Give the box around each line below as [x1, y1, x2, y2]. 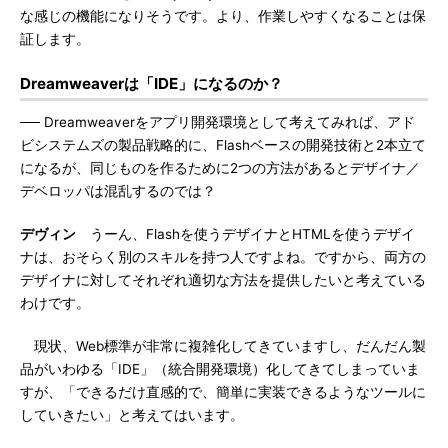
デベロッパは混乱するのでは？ [20, 183, 216, 199]
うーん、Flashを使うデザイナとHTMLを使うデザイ [76, 226, 415, 242]
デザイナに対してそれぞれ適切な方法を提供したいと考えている [20, 272, 426, 288]
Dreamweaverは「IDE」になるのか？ [20, 74, 283, 93]
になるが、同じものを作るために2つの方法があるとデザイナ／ [20, 160, 420, 176]
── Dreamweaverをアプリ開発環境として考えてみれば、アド [20, 114, 415, 130]
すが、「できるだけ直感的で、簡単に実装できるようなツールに [20, 384, 426, 400]
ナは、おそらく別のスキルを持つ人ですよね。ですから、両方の [20, 249, 426, 265]
